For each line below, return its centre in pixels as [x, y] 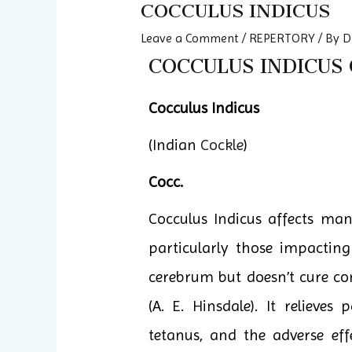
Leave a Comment [189, 38]
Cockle [222, 145]
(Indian [174, 145]
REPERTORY [282, 38]
